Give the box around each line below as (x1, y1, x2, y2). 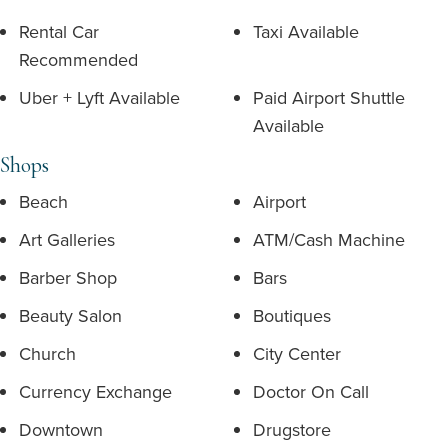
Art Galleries (19, 227, 115, 252)
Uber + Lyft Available (19, 85, 180, 110)
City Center (253, 341, 341, 366)
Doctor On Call (253, 379, 369, 404)
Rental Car (19, 19, 99, 44)
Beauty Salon (19, 303, 122, 328)
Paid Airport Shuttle (253, 85, 405, 110)
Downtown (19, 417, 103, 442)
